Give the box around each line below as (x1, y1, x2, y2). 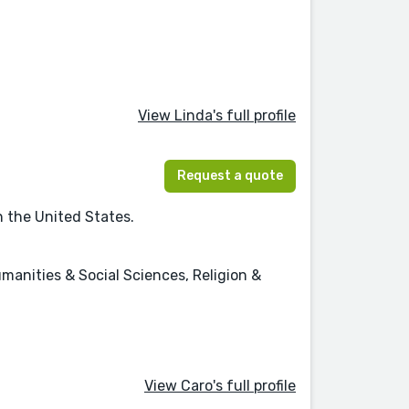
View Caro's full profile (144, 376, 296, 394)
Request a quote (177, 168, 283, 184)
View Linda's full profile (138, 106, 296, 124)
